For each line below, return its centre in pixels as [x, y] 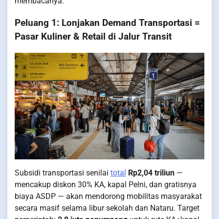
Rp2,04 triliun [151, 173]
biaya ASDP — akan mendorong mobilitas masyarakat [108, 196]
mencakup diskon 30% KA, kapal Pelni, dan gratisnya [106, 184]
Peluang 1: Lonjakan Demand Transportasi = [107, 23]
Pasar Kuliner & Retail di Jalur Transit [93, 36]
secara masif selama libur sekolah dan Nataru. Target [107, 208]
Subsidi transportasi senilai [63, 173]
